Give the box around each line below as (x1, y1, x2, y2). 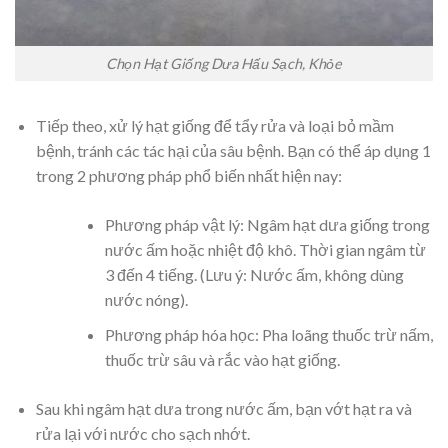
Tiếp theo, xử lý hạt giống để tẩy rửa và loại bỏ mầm (35, 115, 394, 135)
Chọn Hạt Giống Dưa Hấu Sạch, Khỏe (106, 55, 342, 73)
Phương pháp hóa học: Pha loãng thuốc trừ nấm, (104, 324, 433, 344)
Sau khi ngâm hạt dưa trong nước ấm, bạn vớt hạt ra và (35, 398, 412, 418)
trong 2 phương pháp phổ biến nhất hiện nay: (35, 165, 342, 185)
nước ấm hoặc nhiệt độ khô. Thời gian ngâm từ (104, 239, 426, 259)
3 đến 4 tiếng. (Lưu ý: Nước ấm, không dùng (104, 264, 404, 284)
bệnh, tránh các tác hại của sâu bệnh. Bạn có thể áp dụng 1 (35, 140, 431, 160)
